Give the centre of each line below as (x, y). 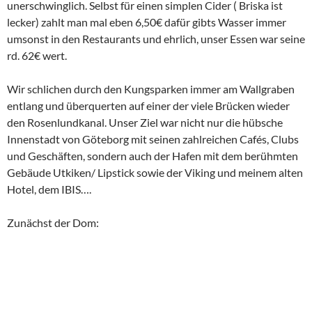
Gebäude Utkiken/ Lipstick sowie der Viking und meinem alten (155, 172)
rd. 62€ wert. (37, 55)
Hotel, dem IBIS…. (49, 189)
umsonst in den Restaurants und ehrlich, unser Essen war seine (156, 39)
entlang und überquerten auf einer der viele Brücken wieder (148, 106)
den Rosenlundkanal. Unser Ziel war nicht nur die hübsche (145, 122)
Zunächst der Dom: (53, 223)
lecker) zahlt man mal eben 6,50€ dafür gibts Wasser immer (147, 22)
